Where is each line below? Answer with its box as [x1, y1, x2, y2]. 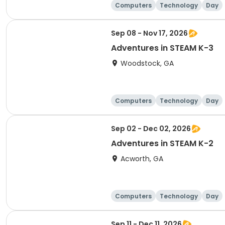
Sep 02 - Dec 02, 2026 [111, 124, 191, 134]
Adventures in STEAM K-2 [111, 138, 213, 149]
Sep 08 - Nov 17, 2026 [111, 28, 188, 38]
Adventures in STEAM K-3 [111, 42, 213, 54]
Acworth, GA [121, 154, 163, 164]
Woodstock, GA [121, 58, 174, 68]
